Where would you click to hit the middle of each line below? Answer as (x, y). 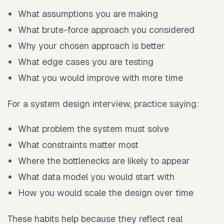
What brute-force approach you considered (106, 30)
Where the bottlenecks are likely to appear (104, 161)
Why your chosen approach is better (92, 46)
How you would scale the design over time (106, 193)
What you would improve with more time (101, 78)
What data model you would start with (96, 177)
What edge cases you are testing (86, 62)
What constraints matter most (78, 145)
